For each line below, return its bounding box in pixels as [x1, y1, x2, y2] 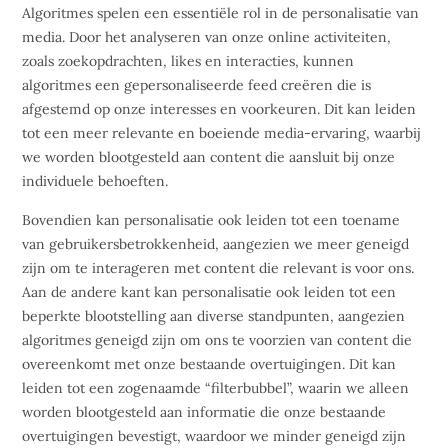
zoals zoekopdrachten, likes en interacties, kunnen [22, 52, 355, 71]
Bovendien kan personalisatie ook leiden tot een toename [22, 210, 401, 229]
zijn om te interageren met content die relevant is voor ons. [22, 258, 415, 277]
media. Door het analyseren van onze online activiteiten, [22, 28, 392, 47]
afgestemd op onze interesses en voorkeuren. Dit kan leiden [22, 100, 417, 119]
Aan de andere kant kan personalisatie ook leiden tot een [22, 282, 397, 301]
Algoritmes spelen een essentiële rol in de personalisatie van [22, 4, 420, 23]
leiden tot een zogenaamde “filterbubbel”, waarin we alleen [22, 378, 410, 397]
